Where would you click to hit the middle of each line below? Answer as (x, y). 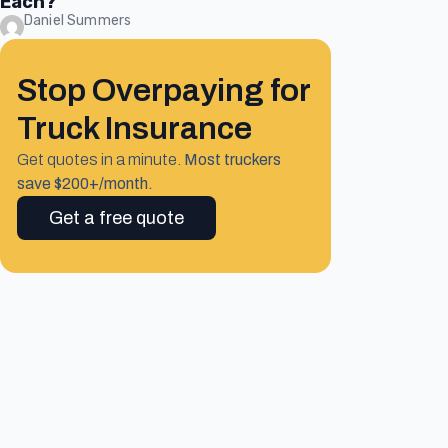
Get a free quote (116, 217)
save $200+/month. (84, 183)
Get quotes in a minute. (100, 159)
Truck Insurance (134, 128)
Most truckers (232, 159)
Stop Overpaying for (163, 90)
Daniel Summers (77, 21)
